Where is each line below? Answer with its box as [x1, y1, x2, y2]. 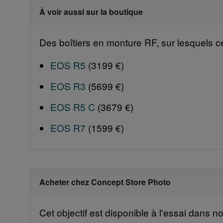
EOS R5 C [50, 100, 95, 114]
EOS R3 [50, 79, 86, 93]
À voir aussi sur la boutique [39, 6, 143, 18]
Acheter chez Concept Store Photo [39, 176, 171, 188]
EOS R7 [50, 121, 86, 135]
